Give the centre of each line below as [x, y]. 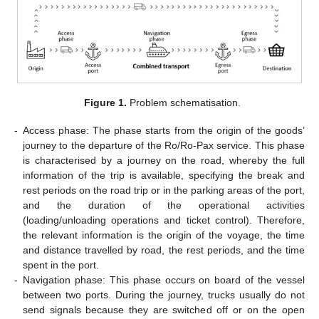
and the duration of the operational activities [164, 205]
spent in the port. [61, 265]
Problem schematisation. [184, 103]
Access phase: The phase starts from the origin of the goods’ [164, 130]
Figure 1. [106, 103]
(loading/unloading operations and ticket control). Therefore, [164, 220]
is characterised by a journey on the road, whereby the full [164, 160]
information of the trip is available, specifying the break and [164, 175]
